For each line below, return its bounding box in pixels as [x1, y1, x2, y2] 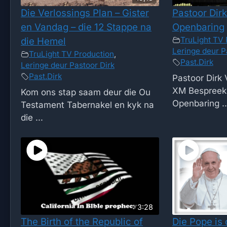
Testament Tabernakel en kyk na [21, 100, 154, 110]
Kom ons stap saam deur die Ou [21, 87, 150, 98]
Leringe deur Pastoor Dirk [21, 60, 115, 70]
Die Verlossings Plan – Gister [21, 7, 149, 19]
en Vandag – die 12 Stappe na [21, 21, 152, 33]
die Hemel [21, 35, 66, 47]
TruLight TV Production [29, 49, 114, 59]
